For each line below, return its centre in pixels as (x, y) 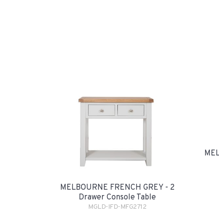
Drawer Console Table (117, 197)
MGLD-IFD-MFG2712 (117, 207)
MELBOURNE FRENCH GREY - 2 (117, 188)
